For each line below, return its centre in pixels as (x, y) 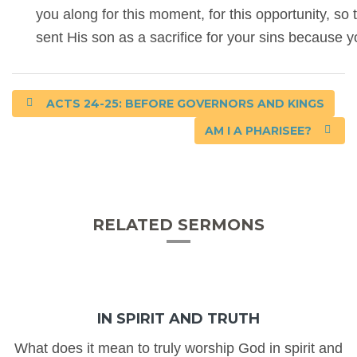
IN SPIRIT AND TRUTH (178, 318)
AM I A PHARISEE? (259, 130)
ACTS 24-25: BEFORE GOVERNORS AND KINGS (183, 103)
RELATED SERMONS (178, 224)
